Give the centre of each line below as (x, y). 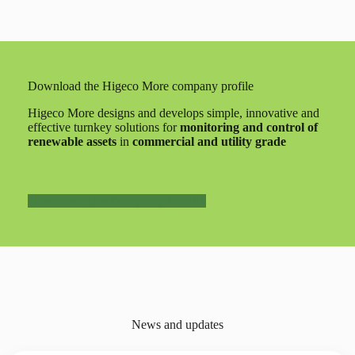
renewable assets (72, 141)
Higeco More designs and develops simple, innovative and (173, 113)
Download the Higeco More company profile (140, 86)
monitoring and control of (248, 127)
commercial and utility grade (209, 141)
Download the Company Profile (116, 201)
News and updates (177, 324)
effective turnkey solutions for (103, 127)
